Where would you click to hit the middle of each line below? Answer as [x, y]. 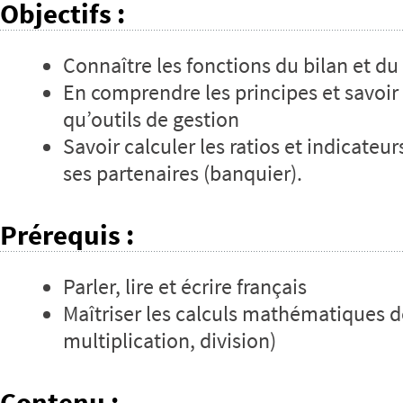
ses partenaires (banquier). [183, 174]
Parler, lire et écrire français [185, 287]
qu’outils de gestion [151, 120]
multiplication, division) [170, 341]
